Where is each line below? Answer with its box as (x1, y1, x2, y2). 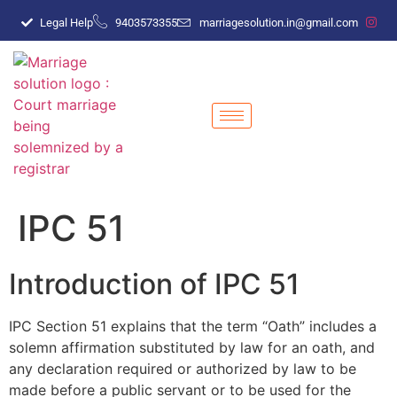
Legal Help (40, 15, 94, 29)
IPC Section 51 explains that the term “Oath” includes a (9, 317, 377, 335)
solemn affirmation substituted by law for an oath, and (9, 339, 375, 356)
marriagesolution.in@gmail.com (199, 15, 359, 29)
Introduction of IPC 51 (9, 267, 300, 301)
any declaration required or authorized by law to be (9, 360, 356, 378)
